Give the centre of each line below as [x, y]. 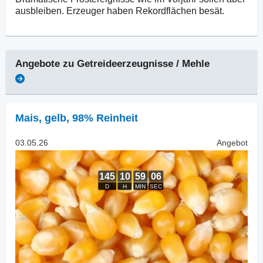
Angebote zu [46, 63]
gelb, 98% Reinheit [91, 118]
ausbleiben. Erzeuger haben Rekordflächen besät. [120, 11]
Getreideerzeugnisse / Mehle [143, 63]
